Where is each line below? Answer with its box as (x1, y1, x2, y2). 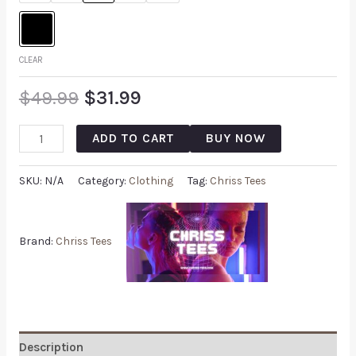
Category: (77, 173, 129, 188)
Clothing (128, 173, 173, 188)
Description (18, 339, 83, 354)
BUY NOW (205, 131, 265, 145)
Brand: (18, 234, 56, 249)
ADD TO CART (91, 131, 174, 145)
